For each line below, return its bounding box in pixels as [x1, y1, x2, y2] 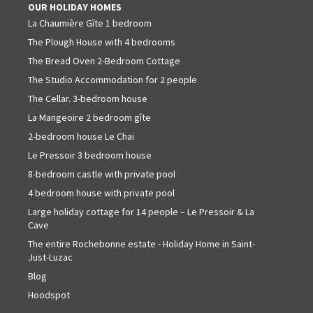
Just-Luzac [28, 250, 73, 263]
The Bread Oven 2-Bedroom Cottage [28, 54, 180, 67]
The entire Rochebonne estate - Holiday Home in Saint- [28, 237, 255, 250]
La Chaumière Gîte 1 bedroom [28, 16, 152, 29]
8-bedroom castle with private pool [28, 167, 175, 180]
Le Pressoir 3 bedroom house [28, 148, 152, 161]
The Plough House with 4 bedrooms [28, 35, 175, 48]
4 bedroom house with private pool [28, 186, 175, 199]
